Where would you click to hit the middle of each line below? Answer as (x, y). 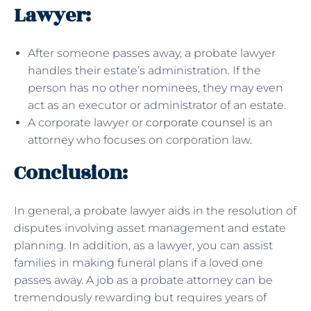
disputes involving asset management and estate (150, 228)
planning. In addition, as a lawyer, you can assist (143, 245)
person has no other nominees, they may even (155, 87)
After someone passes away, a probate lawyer (152, 53)
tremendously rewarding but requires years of (140, 297)
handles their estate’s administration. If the (144, 70)
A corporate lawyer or (87, 122)
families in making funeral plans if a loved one (138, 262)
